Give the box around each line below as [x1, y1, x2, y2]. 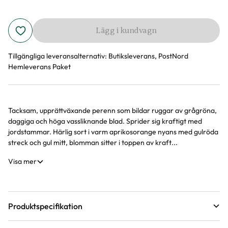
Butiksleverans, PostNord [108, 51, 188, 61]
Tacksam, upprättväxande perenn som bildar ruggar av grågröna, [8, 106, 217, 115]
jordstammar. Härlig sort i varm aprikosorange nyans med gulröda [8, 127, 218, 136]
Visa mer [8, 157, 37, 166]
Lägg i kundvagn [96, 26, 157, 35]
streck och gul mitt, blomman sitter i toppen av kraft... [8, 138, 178, 147]
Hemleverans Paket [8, 62, 71, 71]
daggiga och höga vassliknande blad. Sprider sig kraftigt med [8, 117, 202, 126]
